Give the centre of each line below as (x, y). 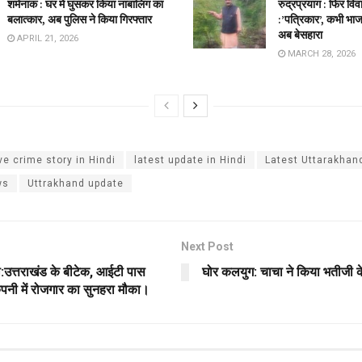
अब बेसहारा (300, 34)
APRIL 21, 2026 (46, 38)
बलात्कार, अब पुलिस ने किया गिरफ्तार (81, 19)
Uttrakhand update (76, 183)
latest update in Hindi (190, 160)
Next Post (207, 246)
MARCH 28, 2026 (320, 53)
